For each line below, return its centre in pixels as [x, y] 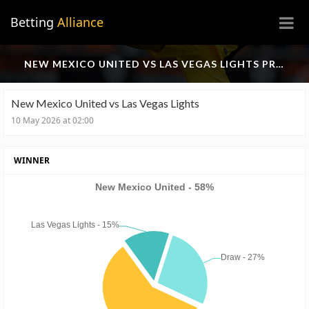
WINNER [30, 160]
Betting [34, 22]
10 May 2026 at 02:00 [52, 120]
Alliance [80, 22]
